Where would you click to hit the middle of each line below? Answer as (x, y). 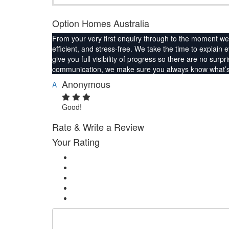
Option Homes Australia (101, 23)
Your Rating (76, 141)
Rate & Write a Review (98, 127)
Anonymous (86, 84)
